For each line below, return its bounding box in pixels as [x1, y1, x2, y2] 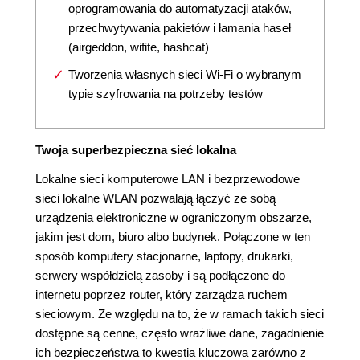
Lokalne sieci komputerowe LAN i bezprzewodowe [35, 172, 300, 186]
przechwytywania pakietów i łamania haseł [68, 21, 291, 35]
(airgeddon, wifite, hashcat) [68, 40, 209, 55]
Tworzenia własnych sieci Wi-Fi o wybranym [68, 67, 301, 82]
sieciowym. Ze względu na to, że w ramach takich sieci [35, 307, 324, 321]
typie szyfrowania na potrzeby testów [68, 87, 263, 101]
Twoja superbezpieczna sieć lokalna [35, 143, 236, 157]
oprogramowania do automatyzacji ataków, [68, 2, 292, 16]
